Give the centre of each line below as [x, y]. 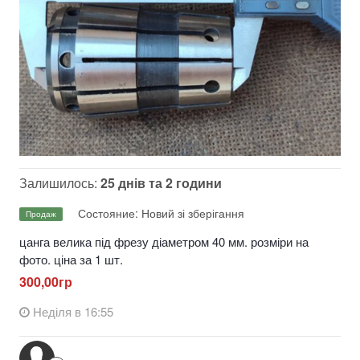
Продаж [41, 214]
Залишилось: [60, 182]
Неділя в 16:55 [73, 311]
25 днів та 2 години [161, 182]
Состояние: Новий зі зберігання [161, 213]
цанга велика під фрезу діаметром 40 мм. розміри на [164, 241]
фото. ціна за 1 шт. [71, 259]
